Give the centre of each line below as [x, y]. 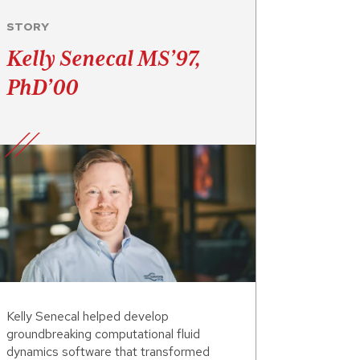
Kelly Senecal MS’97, [104, 58]
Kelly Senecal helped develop [88, 317]
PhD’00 [42, 87]
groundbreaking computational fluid [103, 334]
